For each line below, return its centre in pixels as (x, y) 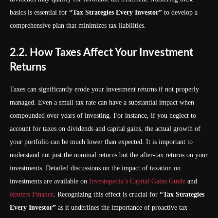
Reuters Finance (32, 194)
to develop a (180, 12)
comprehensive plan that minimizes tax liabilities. (78, 26)
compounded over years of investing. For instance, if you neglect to (103, 116)
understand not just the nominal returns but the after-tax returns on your (109, 155)
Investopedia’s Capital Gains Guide (137, 181)
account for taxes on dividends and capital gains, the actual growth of (105, 129)
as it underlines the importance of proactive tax (122, 208)
